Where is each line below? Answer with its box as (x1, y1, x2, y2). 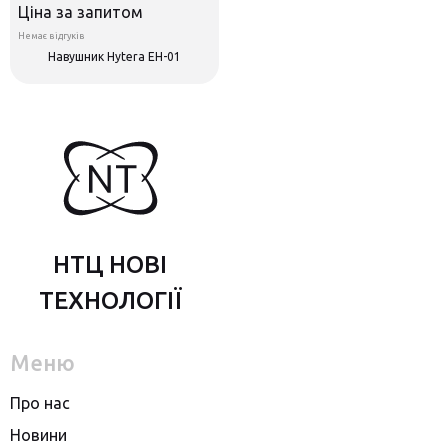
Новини (10, 426, 67, 445)
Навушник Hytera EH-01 (48, 50, 181, 64)
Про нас (10, 394, 70, 413)
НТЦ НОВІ (53, 251, 167, 279)
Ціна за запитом (18, 3, 143, 22)
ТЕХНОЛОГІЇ (38, 287, 182, 315)
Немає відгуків (18, 31, 85, 42)
